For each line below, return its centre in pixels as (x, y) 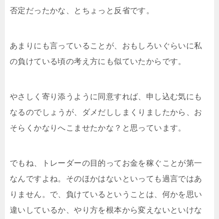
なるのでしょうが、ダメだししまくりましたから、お (106, 112)
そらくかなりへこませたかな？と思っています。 (98, 128)
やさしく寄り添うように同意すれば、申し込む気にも (106, 96)
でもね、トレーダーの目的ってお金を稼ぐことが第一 (106, 163)
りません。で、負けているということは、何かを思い (106, 194)
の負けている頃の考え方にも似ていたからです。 (98, 61)
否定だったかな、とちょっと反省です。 (82, 10)
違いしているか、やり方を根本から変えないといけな (106, 210)
